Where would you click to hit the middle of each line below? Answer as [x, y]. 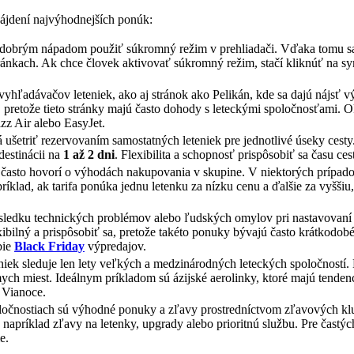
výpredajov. [115, 246]
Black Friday [49, 246]
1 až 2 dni [89, 154]
